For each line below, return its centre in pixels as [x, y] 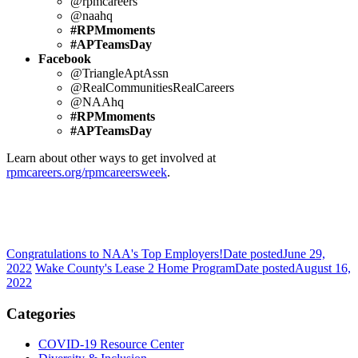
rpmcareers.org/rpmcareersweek [87, 172]
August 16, [323, 268]
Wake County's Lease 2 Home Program [135, 268]
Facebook [65, 58]
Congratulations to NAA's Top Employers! [115, 253]
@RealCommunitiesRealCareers [152, 87]
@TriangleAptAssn [119, 73]
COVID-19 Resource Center [111, 344]
